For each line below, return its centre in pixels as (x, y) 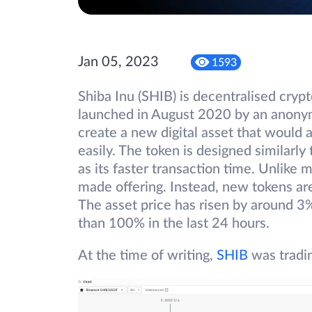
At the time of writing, (147, 256)
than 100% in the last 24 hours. (174, 224)
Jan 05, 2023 (118, 62)
